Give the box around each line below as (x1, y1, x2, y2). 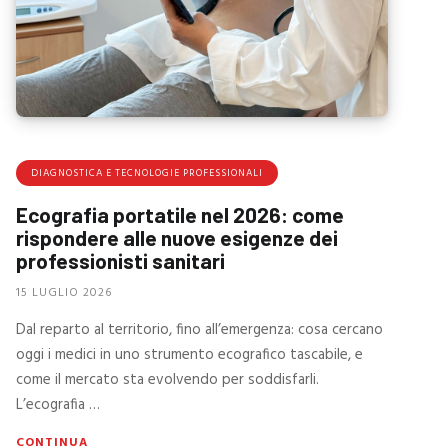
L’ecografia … (15, 392, 100, 417)
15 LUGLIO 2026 (15, 282, 112, 303)
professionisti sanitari (15, 248, 225, 274)
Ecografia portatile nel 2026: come (15, 202, 344, 228)
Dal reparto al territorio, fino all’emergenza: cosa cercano (15, 317, 383, 342)
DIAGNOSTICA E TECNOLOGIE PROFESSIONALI (30, 165, 263, 182)
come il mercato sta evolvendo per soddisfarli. (15, 367, 319, 392)
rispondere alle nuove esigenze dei (15, 225, 338, 251)
